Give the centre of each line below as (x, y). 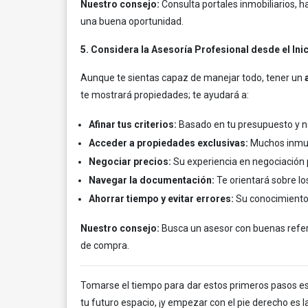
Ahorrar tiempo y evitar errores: (161, 199)
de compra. (105, 245)
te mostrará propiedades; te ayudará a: (165, 95)
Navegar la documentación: (152, 180)
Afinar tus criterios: (133, 124)
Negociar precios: (130, 162)
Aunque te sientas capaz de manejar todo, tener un (193, 78)
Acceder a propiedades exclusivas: (168, 143)
